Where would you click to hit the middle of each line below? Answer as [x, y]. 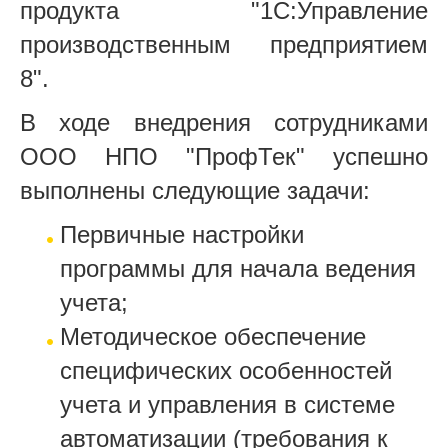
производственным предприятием [224, 44]
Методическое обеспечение [213, 336]
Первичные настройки [182, 234]
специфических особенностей [226, 370]
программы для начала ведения [238, 268]
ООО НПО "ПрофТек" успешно [224, 156]
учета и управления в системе [227, 404]
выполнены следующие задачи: [195, 190]
